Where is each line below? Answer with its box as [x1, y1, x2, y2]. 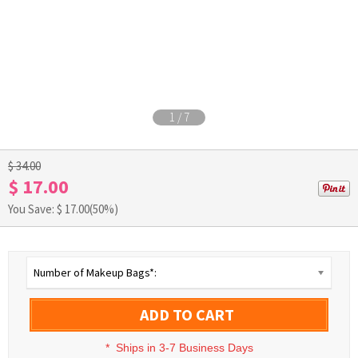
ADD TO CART [139, 304, 234, 324]
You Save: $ [8, 201, 65, 217]
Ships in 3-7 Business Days [115, 341, 253, 354]
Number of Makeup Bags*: [34, 265, 157, 280]
